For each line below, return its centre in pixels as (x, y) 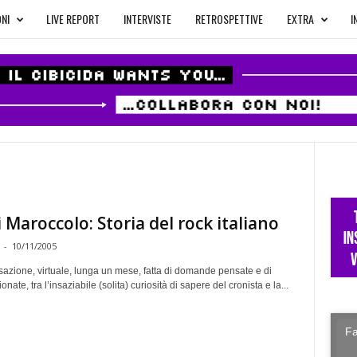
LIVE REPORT (73, 19)
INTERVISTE (147, 19)
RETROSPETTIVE (229, 19)
